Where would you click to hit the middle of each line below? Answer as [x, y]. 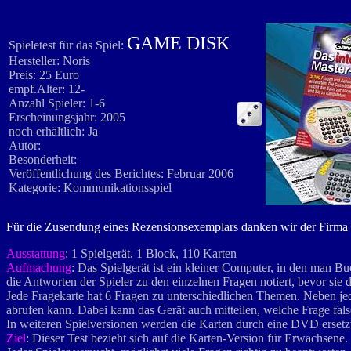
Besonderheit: [44, 159]
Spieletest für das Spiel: [68, 45]
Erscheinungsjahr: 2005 [69, 117]
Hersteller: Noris [51, 61]
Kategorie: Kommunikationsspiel [90, 188]
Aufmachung [39, 268]
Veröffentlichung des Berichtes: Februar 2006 [121, 174]
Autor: [26, 145]
